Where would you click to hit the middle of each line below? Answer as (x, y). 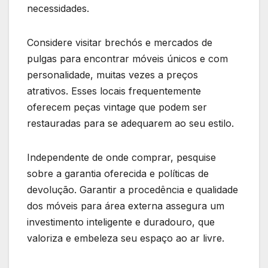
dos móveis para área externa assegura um (126, 205)
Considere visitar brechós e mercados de (120, 42)
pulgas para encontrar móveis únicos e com (127, 58)
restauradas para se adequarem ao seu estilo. (130, 123)
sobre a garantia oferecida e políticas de (118, 173)
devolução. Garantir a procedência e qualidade (133, 189)
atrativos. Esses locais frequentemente (114, 91)
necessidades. (60, 8)
